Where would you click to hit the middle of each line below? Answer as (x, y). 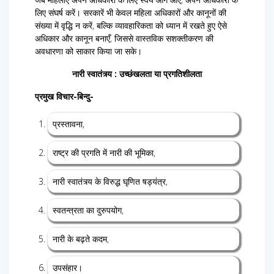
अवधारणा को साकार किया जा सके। (88, 51)
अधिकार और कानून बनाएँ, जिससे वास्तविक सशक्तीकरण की (124, 39)
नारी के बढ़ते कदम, (81, 239)
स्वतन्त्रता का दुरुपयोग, (88, 210)
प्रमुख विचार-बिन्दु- (64, 97)
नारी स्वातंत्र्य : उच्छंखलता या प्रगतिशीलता (137, 74)
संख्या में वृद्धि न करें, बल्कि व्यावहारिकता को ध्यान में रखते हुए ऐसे (131, 26)
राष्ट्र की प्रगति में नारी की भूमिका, (104, 153)
